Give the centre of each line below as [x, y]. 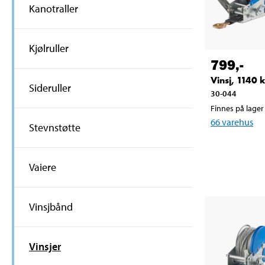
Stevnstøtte [55, 128]
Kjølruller [49, 49]
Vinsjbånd [51, 207]
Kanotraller [54, 9]
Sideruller [50, 88]
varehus [237, 122]
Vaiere [43, 167]
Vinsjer [45, 247]
